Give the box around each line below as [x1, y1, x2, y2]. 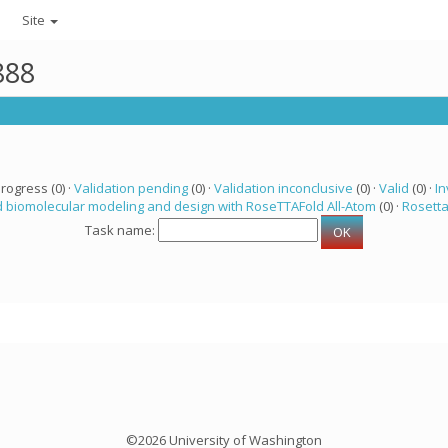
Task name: [85, 221, 158, 240]
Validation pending [73, 179, 188, 197]
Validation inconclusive [213, 179, 353, 197]
